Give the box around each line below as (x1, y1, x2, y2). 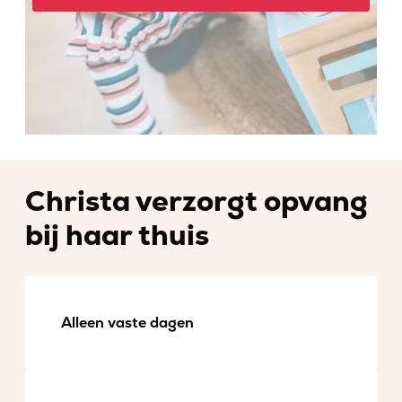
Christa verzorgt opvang (25, 184, 368, 220)
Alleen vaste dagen (61, 314, 194, 332)
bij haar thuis (25, 218, 209, 254)
